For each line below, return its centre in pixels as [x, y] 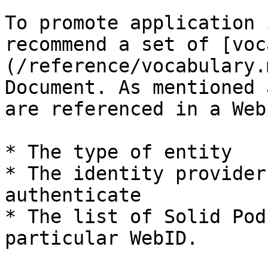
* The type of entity [118, 152]
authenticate [73, 195]
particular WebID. [101, 238]
